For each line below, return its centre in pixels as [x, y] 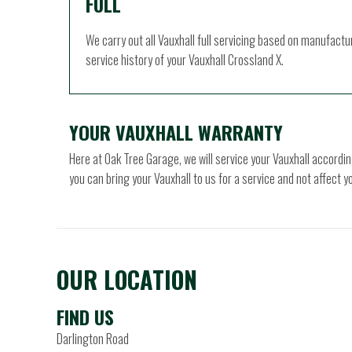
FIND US [85, 317]
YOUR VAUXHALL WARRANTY [176, 132]
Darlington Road [93, 339]
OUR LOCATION [127, 279]
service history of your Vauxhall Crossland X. [185, 60]
